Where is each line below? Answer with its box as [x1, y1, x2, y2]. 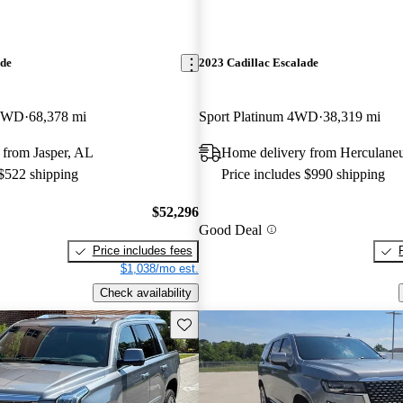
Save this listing [175, 316, 260, 330]
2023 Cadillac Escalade [198, 56, 318, 70]
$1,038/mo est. [120, 262, 199, 276]
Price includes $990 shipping [220, 166, 385, 182]
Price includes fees [92, 244, 193, 258]
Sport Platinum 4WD [198, 108, 318, 124]
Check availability [99, 285, 192, 300]
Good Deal [198, 221, 262, 237]
